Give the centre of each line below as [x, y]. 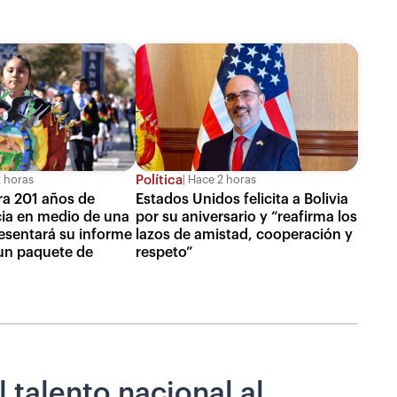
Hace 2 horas [220, 180]
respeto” [164, 252]
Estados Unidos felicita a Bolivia [241, 199]
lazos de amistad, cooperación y [244, 234]
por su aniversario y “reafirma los [246, 217]
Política [159, 180]
